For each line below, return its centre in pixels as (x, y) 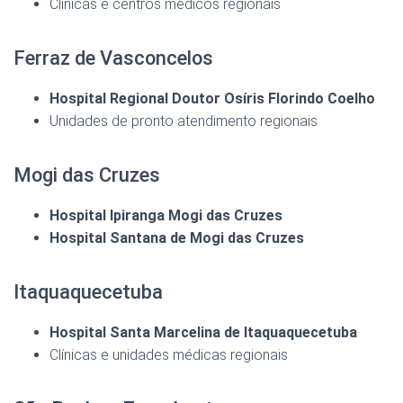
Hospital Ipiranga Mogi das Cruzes (166, 216)
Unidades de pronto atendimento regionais (184, 121)
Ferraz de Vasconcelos (113, 58)
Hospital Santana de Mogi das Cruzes (177, 238)
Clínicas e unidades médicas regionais (169, 355)
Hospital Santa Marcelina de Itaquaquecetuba (203, 333)
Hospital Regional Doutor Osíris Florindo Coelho (212, 99)
